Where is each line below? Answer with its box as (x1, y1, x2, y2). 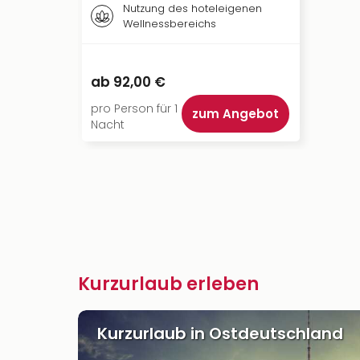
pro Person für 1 (91, 100, 178, 117)
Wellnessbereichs (123, 16, 216, 31)
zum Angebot (192, 105, 279, 122)
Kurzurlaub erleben (78, 272, 259, 297)
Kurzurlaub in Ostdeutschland (97, 322, 343, 345)
